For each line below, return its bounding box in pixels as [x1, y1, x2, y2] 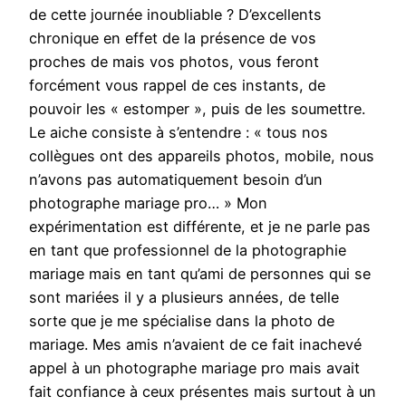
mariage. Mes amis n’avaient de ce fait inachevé [29, 335, 362, 354]
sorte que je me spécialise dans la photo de [29, 312, 334, 331]
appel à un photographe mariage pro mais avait [29, 359, 360, 378]
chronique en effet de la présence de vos [29, 29, 316, 48]
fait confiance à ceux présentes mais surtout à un [29, 382, 376, 401]
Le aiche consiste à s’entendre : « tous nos [29, 123, 328, 142]
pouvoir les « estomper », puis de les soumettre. [29, 100, 365, 119]
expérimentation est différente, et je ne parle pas [29, 217, 371, 237]
